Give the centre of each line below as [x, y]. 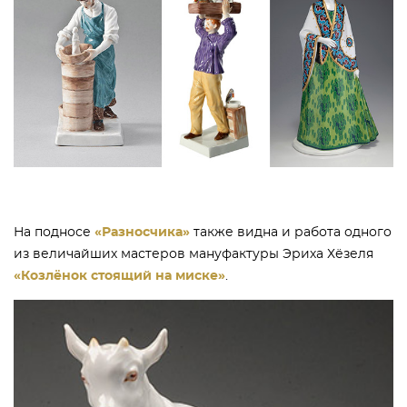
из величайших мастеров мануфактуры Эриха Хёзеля [194, 254]
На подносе [54, 232]
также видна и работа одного [291, 232]
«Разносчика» [142, 232]
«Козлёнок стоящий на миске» [119, 276]
